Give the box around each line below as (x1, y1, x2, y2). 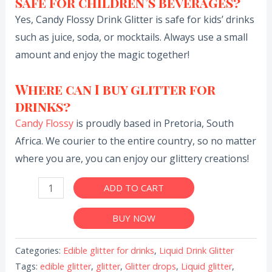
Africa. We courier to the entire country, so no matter (15, 134, 256, 148)
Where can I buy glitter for (15, 80, 216, 99)
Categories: (15, 245, 63, 257)
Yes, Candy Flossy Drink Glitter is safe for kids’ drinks (15, 13, 254, 27)
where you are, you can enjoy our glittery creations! (15, 152, 249, 166)
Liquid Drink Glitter (158, 245, 234, 257)
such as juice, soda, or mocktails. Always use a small (15, 30, 248, 44)
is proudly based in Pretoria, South (73, 117, 234, 131)
